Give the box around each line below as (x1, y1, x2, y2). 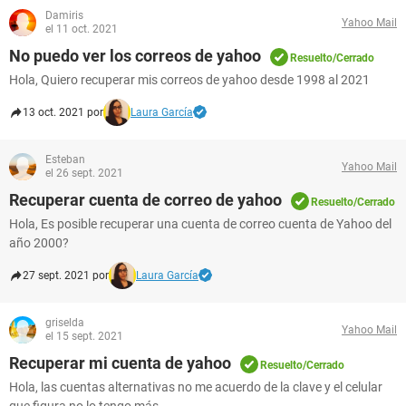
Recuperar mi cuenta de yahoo (9, 353, 231, 372)
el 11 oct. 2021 (45, 23, 118, 35)
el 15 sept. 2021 (45, 330, 123, 343)
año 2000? (9, 236, 69, 250)
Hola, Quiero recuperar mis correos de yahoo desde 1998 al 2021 (9, 72, 370, 87)
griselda (45, 316, 84, 329)
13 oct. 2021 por (23, 106, 103, 119)
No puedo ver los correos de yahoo (9, 46, 261, 65)
